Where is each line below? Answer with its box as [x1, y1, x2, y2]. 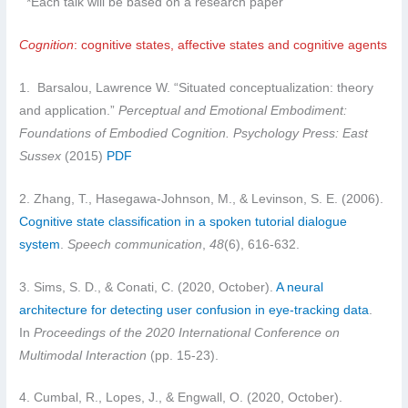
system [19, 237, 61, 251]
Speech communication [67, 237, 203, 251]
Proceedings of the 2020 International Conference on [34, 325, 341, 340]
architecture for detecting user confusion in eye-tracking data [19, 302, 370, 317]
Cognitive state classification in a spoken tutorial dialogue [19, 214, 348, 229]
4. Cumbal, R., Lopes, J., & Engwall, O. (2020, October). [19, 391, 343, 405]
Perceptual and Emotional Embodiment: [118, 103, 348, 117]
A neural [276, 280, 324, 294]
